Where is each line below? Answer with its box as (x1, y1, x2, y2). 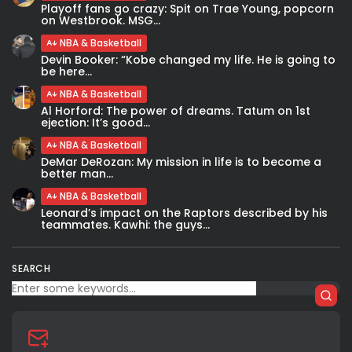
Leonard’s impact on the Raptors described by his (41, 204, 328, 221)
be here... (41, 63, 92, 79)
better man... (41, 165, 113, 181)
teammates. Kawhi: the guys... (41, 216, 210, 233)
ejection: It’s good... (41, 114, 150, 130)
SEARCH (12, 261, 50, 275)
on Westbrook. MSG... (41, 12, 160, 28)
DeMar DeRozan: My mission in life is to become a (41, 153, 321, 170)
